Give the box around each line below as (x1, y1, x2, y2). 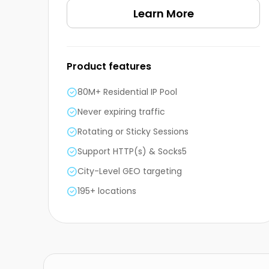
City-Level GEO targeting (77, 165, 182, 178)
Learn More (133, 6, 194, 22)
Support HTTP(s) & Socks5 (77, 145, 187, 158)
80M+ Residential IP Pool (77, 86, 177, 98)
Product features (67, 59, 151, 74)
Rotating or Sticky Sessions (77, 125, 189, 138)
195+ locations (77, 185, 136, 198)
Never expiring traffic (77, 106, 165, 118)
